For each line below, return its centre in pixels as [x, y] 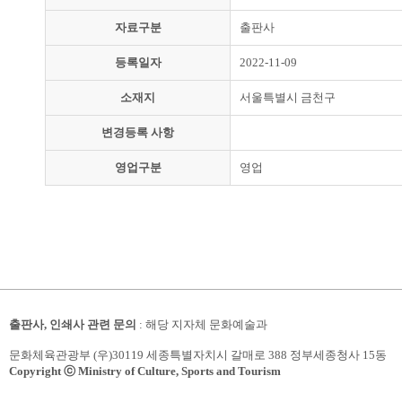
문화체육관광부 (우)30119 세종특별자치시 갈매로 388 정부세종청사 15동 [198, 355]
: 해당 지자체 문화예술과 [202, 324]
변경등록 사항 [138, 132]
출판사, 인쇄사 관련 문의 [73, 324]
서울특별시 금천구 [288, 97]
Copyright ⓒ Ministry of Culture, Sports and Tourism [145, 371]
